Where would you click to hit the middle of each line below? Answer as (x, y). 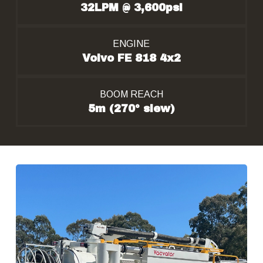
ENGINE (131, 44)
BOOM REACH (131, 94)
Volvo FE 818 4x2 (131, 58)
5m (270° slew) (131, 109)
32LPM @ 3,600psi (131, 8)
